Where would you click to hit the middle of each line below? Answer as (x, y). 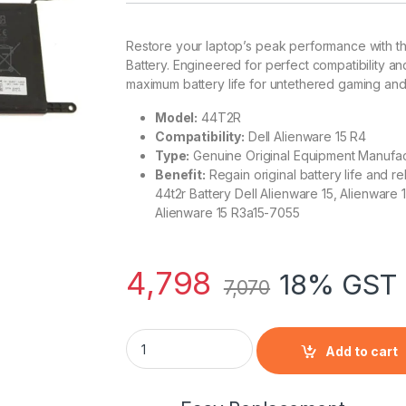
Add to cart (362, 351)
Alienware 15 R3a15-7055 (227, 213)
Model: (177, 118)
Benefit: (180, 175)
